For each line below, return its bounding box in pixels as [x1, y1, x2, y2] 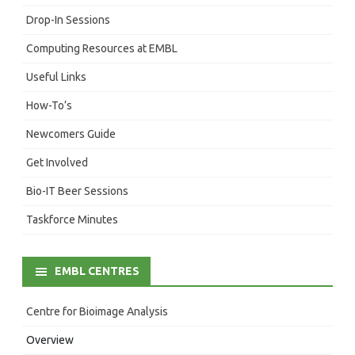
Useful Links [26, 70, 86, 83]
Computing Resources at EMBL [26, 41, 177, 55]
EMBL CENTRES [55, 264, 139, 277]
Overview [26, 333, 74, 346]
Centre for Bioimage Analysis [26, 304, 168, 318]
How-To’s [26, 98, 72, 112]
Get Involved [26, 155, 88, 169]
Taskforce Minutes [26, 212, 118, 226]
